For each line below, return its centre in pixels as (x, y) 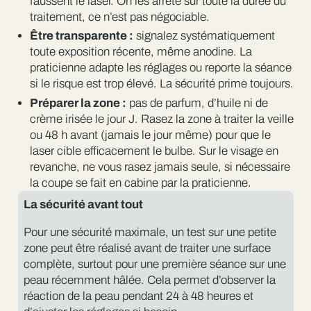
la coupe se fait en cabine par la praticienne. (140, 183)
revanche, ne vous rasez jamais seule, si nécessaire (160, 167)
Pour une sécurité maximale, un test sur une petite (150, 233)
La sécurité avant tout (83, 205)
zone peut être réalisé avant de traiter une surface (147, 249)
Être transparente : (81, 36)
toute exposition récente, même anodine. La (141, 52)
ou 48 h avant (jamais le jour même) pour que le (150, 135)
